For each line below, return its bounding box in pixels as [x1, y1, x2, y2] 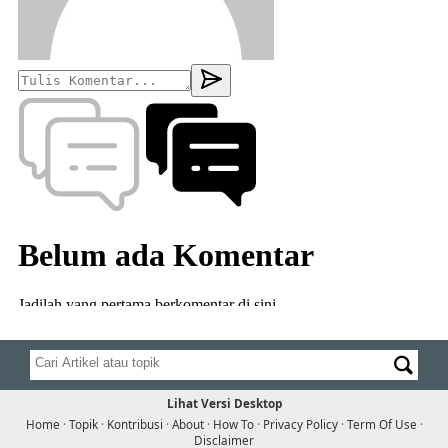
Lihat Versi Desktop [166, 395, 282, 412]
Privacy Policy [262, 416, 338, 433]
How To [212, 416, 254, 433]
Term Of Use [346, 416, 417, 433]
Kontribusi [106, 416, 163, 433]
